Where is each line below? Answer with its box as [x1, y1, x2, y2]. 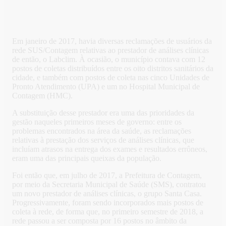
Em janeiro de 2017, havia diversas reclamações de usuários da [12, 37, 212, 46]
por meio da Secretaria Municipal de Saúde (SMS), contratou [12, 180, 206, 189]
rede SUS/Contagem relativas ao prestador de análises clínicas [12, 46, 209, 55]
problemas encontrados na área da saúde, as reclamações [12, 127, 191, 136]
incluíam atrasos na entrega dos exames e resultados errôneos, [12, 145, 207, 154]
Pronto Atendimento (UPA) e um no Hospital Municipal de [12, 82, 200, 91]
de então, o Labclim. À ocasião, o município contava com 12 [12, 55, 205, 64]
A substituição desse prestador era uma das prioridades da [12, 108, 194, 118]
